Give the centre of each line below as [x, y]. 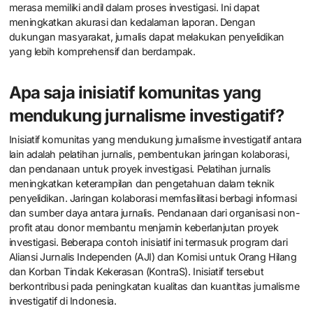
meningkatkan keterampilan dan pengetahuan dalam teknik [141, 183]
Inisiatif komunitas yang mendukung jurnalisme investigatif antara [155, 139]
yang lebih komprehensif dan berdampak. [102, 52]
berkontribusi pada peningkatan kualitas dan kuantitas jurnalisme [154, 286]
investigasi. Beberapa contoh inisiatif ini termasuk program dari [148, 242]
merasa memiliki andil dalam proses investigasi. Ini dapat [134, 8]
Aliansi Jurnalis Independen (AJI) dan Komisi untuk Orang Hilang [153, 256]
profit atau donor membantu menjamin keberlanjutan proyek [144, 227]
